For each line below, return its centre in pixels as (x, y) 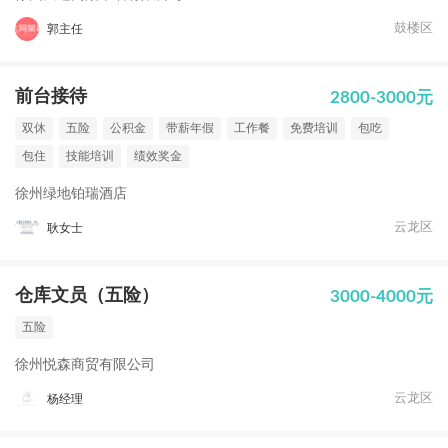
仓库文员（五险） (87, 296)
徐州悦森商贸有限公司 (85, 365)
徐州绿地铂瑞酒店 (71, 194)
